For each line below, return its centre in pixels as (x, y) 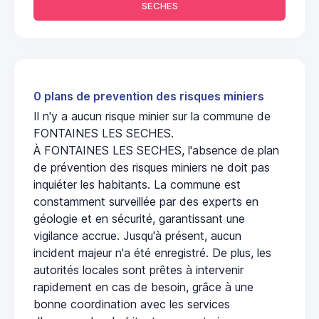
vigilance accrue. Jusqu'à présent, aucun (137, 235)
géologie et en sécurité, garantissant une (139, 218)
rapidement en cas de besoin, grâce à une (143, 287)
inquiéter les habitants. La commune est (137, 184)
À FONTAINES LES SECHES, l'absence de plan (156, 150)
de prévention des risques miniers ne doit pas (152, 167)
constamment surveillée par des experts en (146, 201)
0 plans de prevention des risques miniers (149, 96)
